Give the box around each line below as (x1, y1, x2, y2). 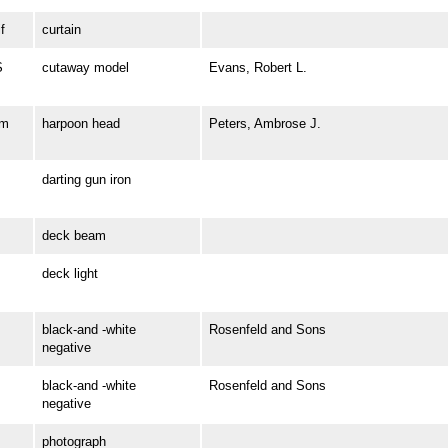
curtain (41, 22, 81, 38)
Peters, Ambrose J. (208, 116, 321, 132)
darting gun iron (41, 172, 131, 188)
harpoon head (41, 116, 120, 132)
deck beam (41, 228, 106, 244)
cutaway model (41, 60, 129, 76)
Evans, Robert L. (208, 60, 307, 76)
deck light (41, 266, 98, 282)
